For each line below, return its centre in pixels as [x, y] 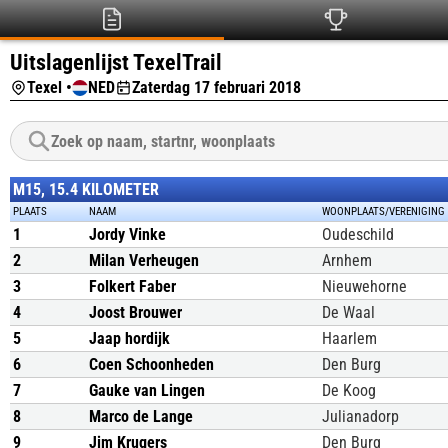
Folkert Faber [132, 286]
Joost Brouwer [135, 312]
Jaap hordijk [129, 338]
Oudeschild [358, 234]
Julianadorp [360, 416]
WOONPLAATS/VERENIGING [383, 211]
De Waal [348, 312]
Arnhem [347, 260]
